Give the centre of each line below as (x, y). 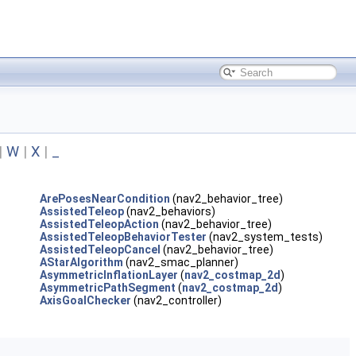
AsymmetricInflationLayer (108, 275)
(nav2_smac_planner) (180, 262)
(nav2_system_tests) (264, 237)
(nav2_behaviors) (169, 211)
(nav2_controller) (176, 300)
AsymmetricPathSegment (107, 288)
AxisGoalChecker (85, 300)
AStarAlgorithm (81, 262)
